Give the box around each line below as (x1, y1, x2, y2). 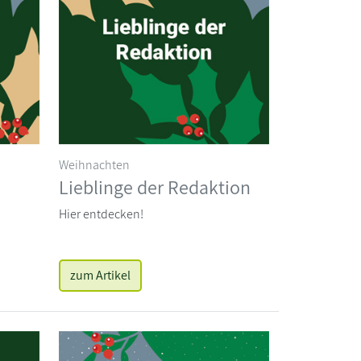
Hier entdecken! (59, 205, 143, 222)
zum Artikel (70, 266, 131, 284)
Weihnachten (59, 156, 130, 173)
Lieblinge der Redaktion (59, 173, 251, 200)
